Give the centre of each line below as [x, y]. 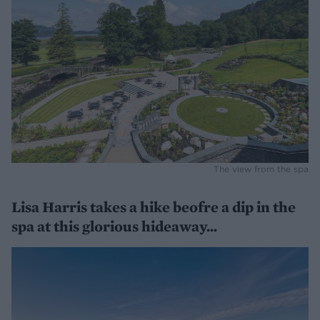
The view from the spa [261, 169]
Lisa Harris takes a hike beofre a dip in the [154, 206]
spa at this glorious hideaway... [114, 226]
